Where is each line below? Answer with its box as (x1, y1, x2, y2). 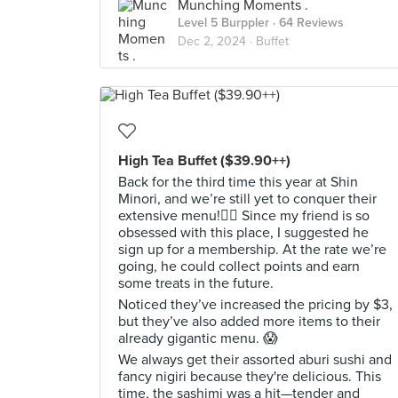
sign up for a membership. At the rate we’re (118, 241, 386, 259)
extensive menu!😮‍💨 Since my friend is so (118, 207, 370, 225)
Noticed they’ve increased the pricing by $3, (118, 296, 393, 314)
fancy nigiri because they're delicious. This (118, 368, 381, 386)
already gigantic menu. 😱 (118, 330, 278, 347)
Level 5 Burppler (178, 15, 269, 30)
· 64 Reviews (269, 15, 344, 30)
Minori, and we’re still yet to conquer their (118, 190, 377, 208)
